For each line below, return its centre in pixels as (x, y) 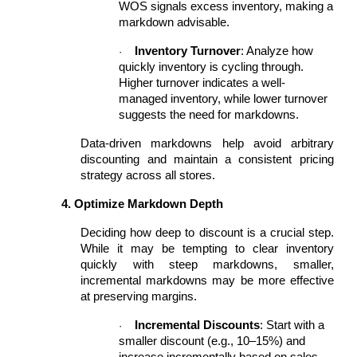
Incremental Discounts (198, 325)
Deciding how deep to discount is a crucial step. (207, 233)
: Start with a (292, 325)
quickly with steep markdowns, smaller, (207, 265)
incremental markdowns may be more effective (207, 280)
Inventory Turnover (188, 51)
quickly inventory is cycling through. (212, 67)
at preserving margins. (139, 296)
